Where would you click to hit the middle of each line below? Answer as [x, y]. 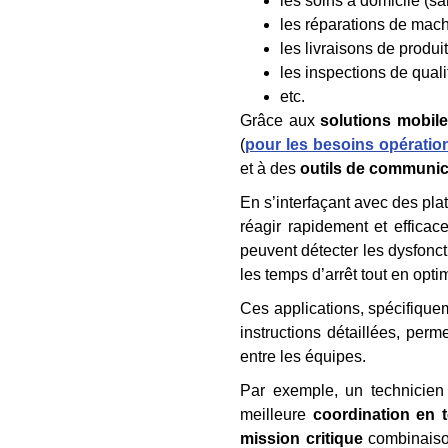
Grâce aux [280, 120]
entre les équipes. [303, 356]
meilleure [276, 414]
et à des [270, 168]
